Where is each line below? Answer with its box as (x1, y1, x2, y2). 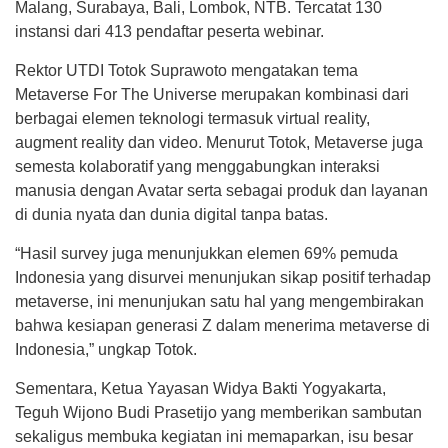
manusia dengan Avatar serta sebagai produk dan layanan (15, 182, 428, 200)
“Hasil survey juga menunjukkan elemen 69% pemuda (15, 245, 398, 263)
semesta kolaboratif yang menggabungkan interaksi (15, 158, 380, 176)
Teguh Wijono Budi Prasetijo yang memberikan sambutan (15, 404, 422, 422)
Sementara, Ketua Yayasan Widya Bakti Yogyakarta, (15, 380, 386, 398)
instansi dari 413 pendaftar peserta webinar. (15, 23, 324, 41)
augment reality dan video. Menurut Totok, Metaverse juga (15, 134, 423, 152)
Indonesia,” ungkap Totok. (15, 341, 197, 359)
